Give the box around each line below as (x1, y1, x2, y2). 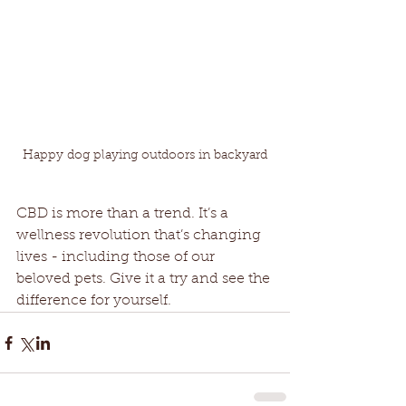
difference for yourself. (16, 294, 171, 309)
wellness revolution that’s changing (16, 228, 265, 244)
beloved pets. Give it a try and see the (16, 272, 274, 287)
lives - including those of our (16, 250, 218, 266)
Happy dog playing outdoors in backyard (23, 150, 267, 163)
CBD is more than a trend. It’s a (16, 207, 232, 222)
